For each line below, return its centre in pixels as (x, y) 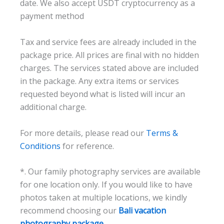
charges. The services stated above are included (109, 68)
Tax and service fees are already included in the (108, 42)
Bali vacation (142, 211)
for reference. (87, 146)
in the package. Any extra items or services (99, 81)
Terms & (162, 133)
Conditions (40, 146)
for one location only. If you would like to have (106, 185)
